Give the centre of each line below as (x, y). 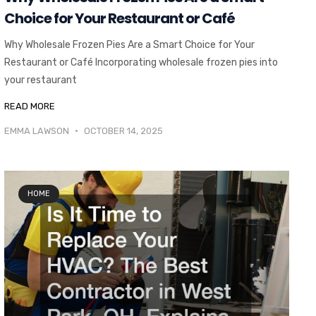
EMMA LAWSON (37, 131)
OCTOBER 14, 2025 (122, 131)
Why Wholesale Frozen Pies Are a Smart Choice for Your (129, 45)
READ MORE (29, 107)
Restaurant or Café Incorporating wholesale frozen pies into (141, 63)
